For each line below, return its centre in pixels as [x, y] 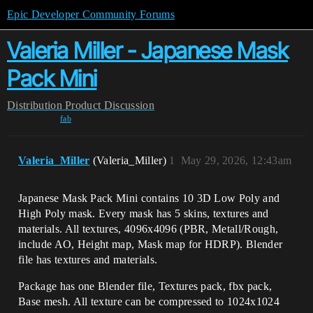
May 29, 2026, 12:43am [236, 160]
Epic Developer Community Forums [91, 14]
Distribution [35, 105]
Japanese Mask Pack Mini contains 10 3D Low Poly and [149, 198]
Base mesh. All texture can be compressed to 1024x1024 [149, 301]
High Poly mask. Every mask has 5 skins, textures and [144, 213]
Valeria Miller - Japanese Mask [147, 51]
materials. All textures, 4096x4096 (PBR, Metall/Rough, [148, 229]
